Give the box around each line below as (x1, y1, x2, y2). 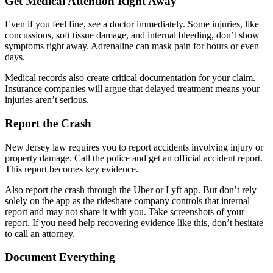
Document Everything (5, 250, 115, 264)
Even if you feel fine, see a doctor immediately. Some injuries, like (5, 19, 259, 30)
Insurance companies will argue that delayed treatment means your (5, 83, 260, 94)
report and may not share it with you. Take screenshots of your (5, 206, 244, 217)
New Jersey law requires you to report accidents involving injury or (5, 141, 263, 152)
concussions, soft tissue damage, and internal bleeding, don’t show (5, 30, 260, 41)
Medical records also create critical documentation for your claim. (5, 73, 255, 83)
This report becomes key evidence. (5, 163, 138, 174)
